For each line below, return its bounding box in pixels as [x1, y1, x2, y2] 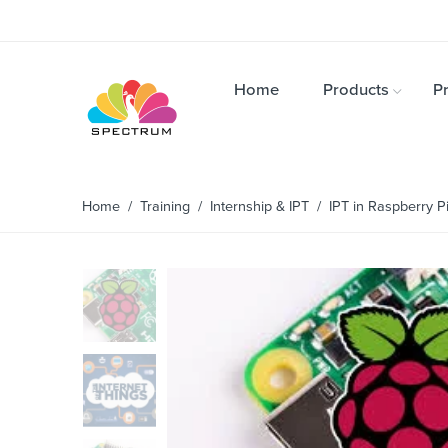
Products [323, 80, 389, 100]
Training [140, 198, 190, 215]
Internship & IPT [210, 198, 309, 215]
